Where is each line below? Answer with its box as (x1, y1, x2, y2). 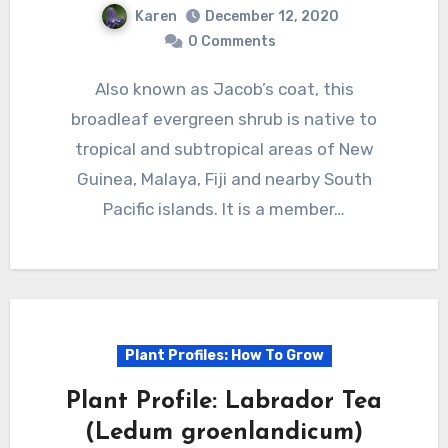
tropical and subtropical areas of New (74, 139, 374, 160)
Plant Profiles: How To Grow (124, 347, 324, 365)
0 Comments (188, 33, 276, 51)
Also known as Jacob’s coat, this (94, 79, 106, 100)
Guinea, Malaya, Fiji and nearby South (76, 169, 372, 190)
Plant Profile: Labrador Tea (66, 390, 382, 415)
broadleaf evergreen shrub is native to (71, 109, 377, 130)
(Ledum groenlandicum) (85, 421, 363, 446)
